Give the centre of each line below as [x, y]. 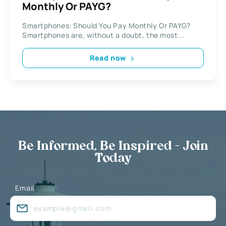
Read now [108, 58]
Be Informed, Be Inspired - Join [113, 147]
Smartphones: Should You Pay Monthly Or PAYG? [106, 25]
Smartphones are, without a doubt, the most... [104, 35]
